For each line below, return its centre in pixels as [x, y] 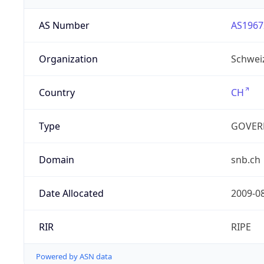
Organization [68, 59]
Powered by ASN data [74, 257]
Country [57, 93]
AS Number [64, 26]
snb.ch [245, 160]
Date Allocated [71, 194]
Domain [56, 160]
